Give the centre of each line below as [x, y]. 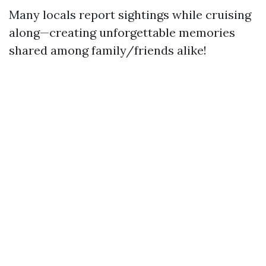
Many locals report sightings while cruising [130, 15]
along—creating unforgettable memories [122, 32]
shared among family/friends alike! [108, 50]
